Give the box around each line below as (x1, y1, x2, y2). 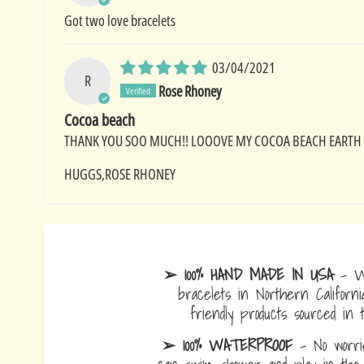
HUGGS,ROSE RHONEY (63, 163, 175, 184)
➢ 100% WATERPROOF (161, 331, 292, 358)
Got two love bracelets (63, 11, 175, 31)
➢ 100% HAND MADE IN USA (163, 260, 334, 288)
